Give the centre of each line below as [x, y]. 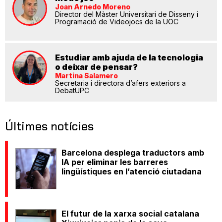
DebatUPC [72, 91]
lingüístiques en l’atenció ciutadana [132, 172]
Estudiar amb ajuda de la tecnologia [129, 58]
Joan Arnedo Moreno [93, 7]
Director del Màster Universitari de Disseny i [127, 14]
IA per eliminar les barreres [115, 162]
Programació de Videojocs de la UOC [117, 22]
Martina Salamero [86, 76]
